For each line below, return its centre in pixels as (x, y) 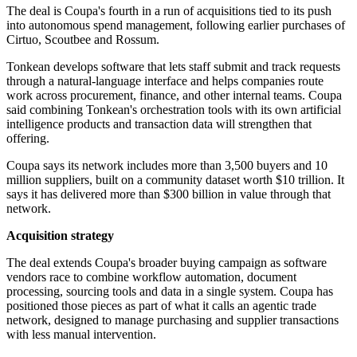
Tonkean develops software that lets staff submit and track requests (173, 67)
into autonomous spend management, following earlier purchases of (176, 25)
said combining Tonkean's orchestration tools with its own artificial (174, 110)
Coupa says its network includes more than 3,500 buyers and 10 (167, 166)
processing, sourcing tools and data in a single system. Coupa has (170, 292)
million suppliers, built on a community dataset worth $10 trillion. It (175, 180)
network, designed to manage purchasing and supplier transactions (173, 320)
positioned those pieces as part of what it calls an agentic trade (161, 306)
